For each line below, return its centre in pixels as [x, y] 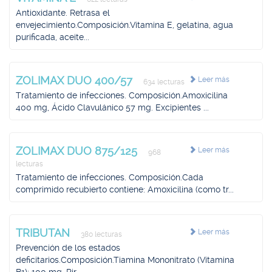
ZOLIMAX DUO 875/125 [78, 151]
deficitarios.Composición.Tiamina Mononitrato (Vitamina [125, 260]
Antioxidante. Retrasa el [63, 13]
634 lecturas [163, 82]
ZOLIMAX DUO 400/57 [76, 80]
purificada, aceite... [53, 37]
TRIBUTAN [44, 233]
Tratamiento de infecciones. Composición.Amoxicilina [122, 95]
